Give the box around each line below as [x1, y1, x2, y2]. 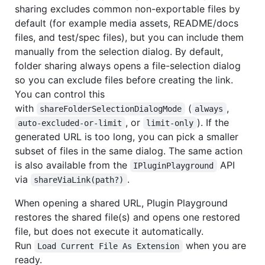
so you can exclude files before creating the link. [15, 74, 233, 86]
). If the [196, 117, 232, 129]
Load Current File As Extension [37, 241, 180, 251]
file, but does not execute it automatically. [15, 225, 203, 238]
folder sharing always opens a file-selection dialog [15, 60, 241, 72]
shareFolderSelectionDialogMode [40, 104, 182, 114]
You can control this [15, 88, 105, 101]
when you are [182, 240, 249, 252]
